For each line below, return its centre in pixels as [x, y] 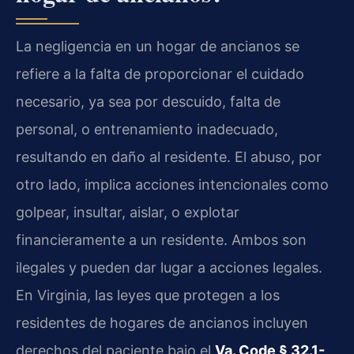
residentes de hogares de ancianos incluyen [162, 322]
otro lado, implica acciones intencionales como [172, 184]
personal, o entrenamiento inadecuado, [147, 129]
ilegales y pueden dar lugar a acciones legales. [169, 267]
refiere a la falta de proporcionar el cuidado [160, 73]
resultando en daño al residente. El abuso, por [169, 156]
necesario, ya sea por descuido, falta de [148, 101]
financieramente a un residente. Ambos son [161, 239]
